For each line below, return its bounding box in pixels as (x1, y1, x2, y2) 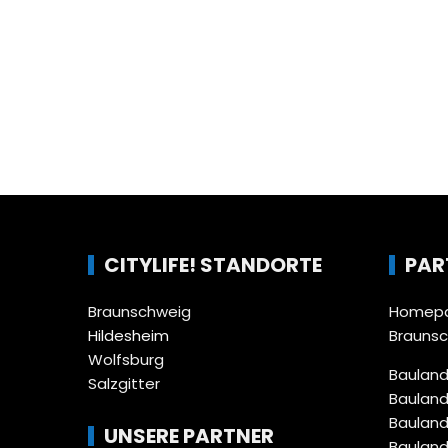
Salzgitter (88, 372, 161, 394)
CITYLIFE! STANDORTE (104, 250, 323, 279)
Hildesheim (88, 324, 170, 346)
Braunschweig (88, 300, 192, 322)
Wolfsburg (88, 348, 165, 370)
